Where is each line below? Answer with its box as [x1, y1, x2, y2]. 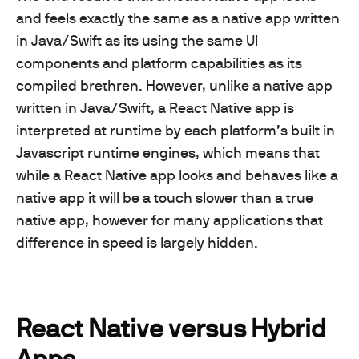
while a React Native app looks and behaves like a [16, 166, 338, 184]
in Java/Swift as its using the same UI [16, 31, 258, 49]
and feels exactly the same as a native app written [16, 9, 340, 26]
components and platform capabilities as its [16, 54, 302, 71]
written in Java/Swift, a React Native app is [16, 99, 294, 116]
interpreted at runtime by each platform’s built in [16, 121, 335, 139]
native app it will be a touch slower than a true [16, 188, 313, 206]
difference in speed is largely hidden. [16, 233, 258, 251]
